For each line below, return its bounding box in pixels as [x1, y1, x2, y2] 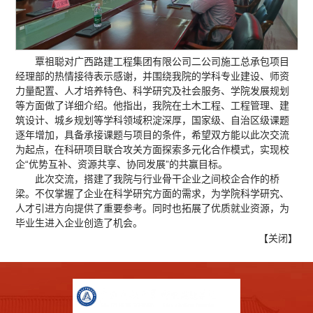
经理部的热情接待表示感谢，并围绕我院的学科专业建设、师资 [15, 70, 290, 82]
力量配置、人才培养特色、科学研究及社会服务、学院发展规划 [15, 85, 290, 96]
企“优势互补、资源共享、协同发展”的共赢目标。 [15, 158, 228, 170]
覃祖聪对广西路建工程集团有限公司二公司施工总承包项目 [35, 55, 290, 67]
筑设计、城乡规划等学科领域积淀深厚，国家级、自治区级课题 [15, 114, 290, 126]
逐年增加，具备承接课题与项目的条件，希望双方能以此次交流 [15, 129, 290, 140]
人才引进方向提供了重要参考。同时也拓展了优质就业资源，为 [15, 202, 290, 214]
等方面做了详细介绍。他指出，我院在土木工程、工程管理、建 [15, 99, 290, 111]
